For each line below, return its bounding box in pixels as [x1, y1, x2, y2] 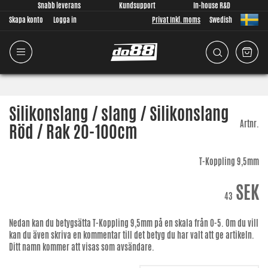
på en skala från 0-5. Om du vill [153, 217, 258, 229]
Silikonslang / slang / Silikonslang [9, 102, 229, 126]
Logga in [53, 14, 77, 25]
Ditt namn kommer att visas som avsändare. [9, 241, 154, 253]
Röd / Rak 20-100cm [9, 120, 138, 144]
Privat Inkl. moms [152, 14, 200, 25]
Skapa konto [9, 14, 43, 25]
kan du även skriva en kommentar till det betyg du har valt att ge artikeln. [9, 229, 254, 241]
